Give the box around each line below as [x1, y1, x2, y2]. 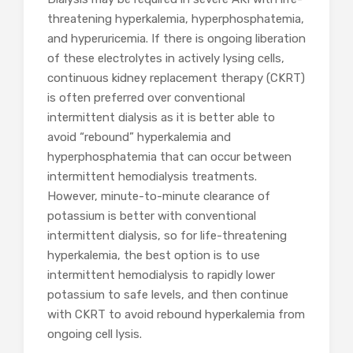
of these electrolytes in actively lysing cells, [47, 51, 284, 66]
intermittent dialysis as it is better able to [47, 110, 275, 125]
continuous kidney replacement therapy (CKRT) [47, 71, 305, 86]
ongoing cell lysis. [47, 327, 142, 342]
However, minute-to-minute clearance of [47, 189, 270, 204]
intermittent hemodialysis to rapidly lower [47, 268, 275, 283]
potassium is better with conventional [47, 209, 256, 224]
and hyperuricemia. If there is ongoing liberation [47, 32, 306, 46]
